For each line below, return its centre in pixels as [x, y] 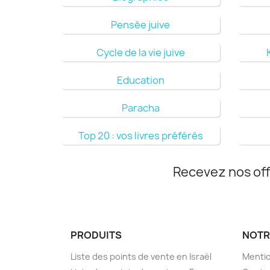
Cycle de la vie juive [140, 52]
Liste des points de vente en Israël [141, 256]
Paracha [140, 108]
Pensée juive [141, 24]
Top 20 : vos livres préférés [140, 135]
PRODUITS [96, 235]
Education [140, 80]
